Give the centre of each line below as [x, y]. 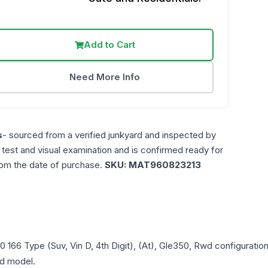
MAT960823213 [165, 165]
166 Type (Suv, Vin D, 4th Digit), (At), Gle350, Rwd [110, 246]
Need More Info [105, 77]
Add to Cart [109, 45]
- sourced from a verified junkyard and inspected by [109, 135]
